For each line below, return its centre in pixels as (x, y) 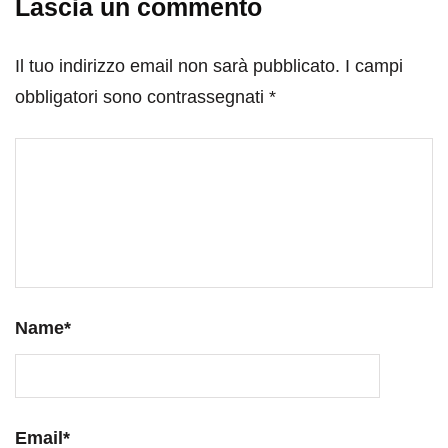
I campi (374, 65)
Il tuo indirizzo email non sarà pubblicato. (177, 65)
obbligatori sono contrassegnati (142, 96)
